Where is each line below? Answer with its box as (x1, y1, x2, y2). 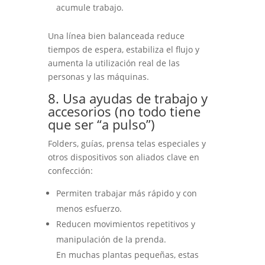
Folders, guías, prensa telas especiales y (47, 138, 206, 150)
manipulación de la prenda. (56, 234, 166, 245)
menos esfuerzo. (56, 203, 122, 215)
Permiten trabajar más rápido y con (56, 188, 197, 199)
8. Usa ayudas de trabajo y (47, 89, 208, 108)
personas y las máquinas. (47, 71, 149, 83)
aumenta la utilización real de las (47, 57, 180, 69)
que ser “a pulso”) (47, 115, 155, 134)
